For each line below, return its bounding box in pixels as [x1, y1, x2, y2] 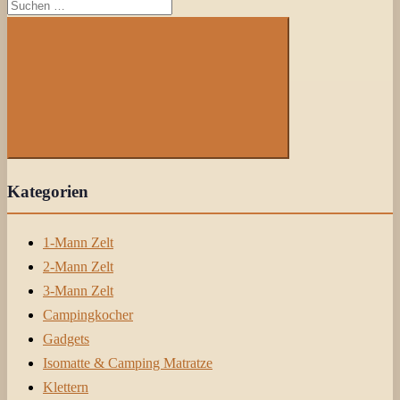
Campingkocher [43, 307, 133, 323]
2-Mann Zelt [43, 259, 113, 275]
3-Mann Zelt [43, 283, 113, 299]
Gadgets [43, 331, 89, 347]
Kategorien [7, 181, 88, 201]
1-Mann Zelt [43, 235, 113, 251]
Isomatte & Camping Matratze [43, 355, 212, 371]
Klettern [43, 379, 88, 396]
